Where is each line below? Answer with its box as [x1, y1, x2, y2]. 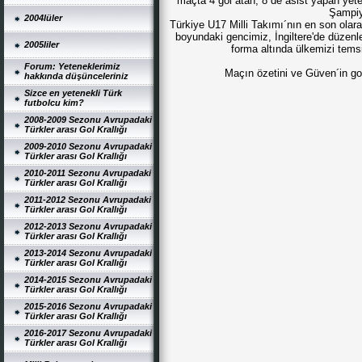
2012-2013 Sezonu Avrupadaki [24, 221, 152, 231]
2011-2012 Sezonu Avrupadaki [24, 195, 151, 204]
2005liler [24, 40, 59, 49]
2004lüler [24, 13, 62, 23]
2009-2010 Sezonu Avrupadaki [24, 141, 152, 151]
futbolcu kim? [24, 98, 84, 107]
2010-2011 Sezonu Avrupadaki [24, 168, 151, 178]
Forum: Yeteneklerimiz [24, 61, 120, 71]
